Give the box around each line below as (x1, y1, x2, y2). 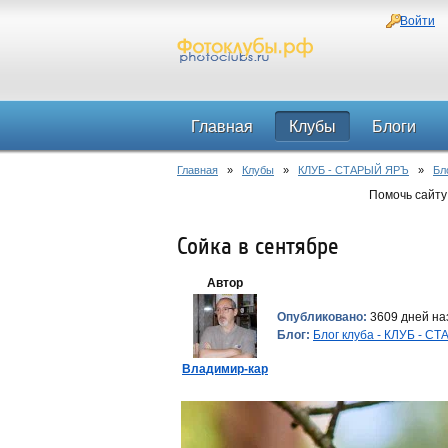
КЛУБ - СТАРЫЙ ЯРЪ (298, 164, 409, 176)
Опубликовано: (277, 310, 367, 324)
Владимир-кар (182, 362, 268, 376)
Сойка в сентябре (177, 233, 339, 260)
